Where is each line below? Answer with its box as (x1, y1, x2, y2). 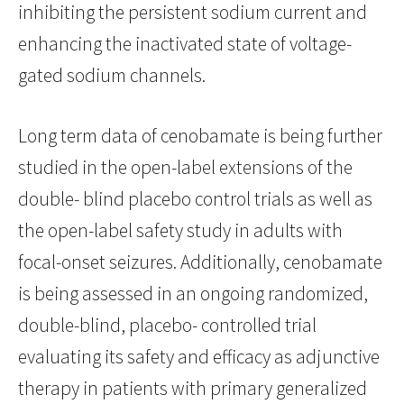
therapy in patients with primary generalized (18, 376, 367, 401)
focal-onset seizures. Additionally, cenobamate (18, 250, 382, 275)
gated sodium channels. (18, 63, 206, 88)
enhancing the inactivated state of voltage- (18, 32, 352, 57)
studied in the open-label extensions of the (18, 155, 353, 180)
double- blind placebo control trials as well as (18, 187, 372, 212)
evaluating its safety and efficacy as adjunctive (18, 344, 380, 370)
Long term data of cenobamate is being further (18, 124, 382, 149)
